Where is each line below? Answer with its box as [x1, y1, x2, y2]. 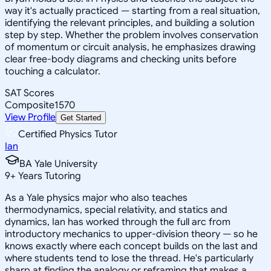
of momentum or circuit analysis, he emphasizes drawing [5, 41, 256, 53]
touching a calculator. [5, 65, 100, 77]
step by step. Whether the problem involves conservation [5, 28, 258, 41]
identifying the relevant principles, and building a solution [5, 16, 255, 29]
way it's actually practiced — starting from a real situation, [5, 4, 260, 17]
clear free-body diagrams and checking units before [5, 53, 237, 65]
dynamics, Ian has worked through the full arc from [5, 215, 230, 228]
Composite [5, 99, 54, 111]
